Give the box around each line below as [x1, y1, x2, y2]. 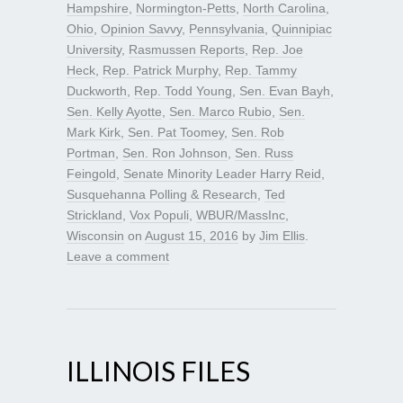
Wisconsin [67, 228, 124, 243]
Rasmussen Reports [129, 41, 245, 57]
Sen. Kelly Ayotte [67, 103, 162, 119]
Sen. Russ [235, 145, 293, 160]
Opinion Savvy [101, 21, 182, 36]
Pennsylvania [189, 21, 264, 36]
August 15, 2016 [145, 228, 238, 243]
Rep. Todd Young [134, 83, 232, 98]
